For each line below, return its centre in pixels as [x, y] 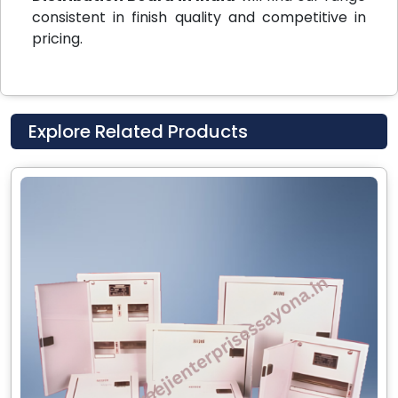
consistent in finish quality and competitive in [199, 18]
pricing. [59, 39]
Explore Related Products [138, 132]
